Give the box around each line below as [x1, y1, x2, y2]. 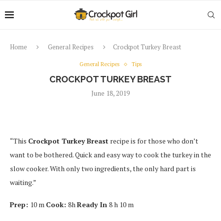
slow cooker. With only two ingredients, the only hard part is [10, 164, 196, 173]
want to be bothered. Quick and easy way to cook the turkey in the [10, 150, 211, 159]
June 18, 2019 [91, 88, 130, 98]
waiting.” [10, 178, 37, 187]
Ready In [77, 200, 109, 209]
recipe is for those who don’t [109, 136, 198, 146]
